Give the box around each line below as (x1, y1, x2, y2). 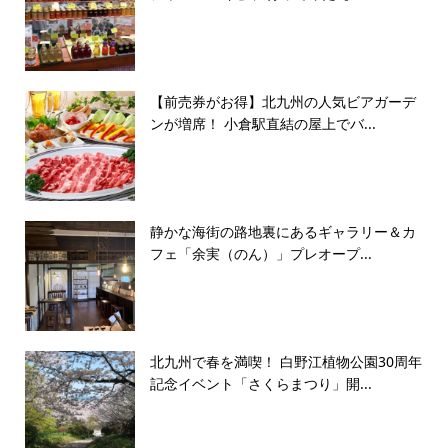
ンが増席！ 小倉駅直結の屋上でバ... (149, 114, 376, 134)
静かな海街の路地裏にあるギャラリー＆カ (149, 222, 416, 242)
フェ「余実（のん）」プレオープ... (149, 244, 372, 264)
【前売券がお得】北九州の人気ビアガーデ (149, 92, 416, 112)
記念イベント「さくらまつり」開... (149, 374, 372, 394)
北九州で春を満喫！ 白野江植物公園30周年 (149, 352, 422, 372)
